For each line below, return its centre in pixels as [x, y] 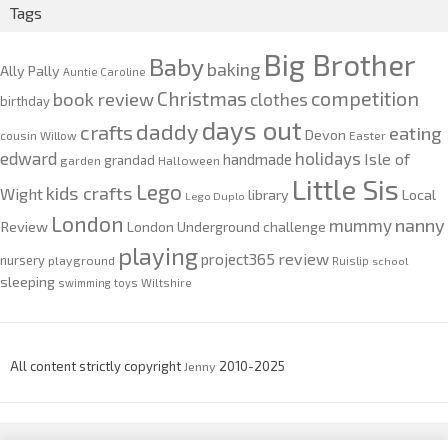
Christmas [202, 99]
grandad [129, 160]
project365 [238, 259]
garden [80, 160]
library [268, 195]
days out [252, 130]
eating [415, 133]
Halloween [189, 160]
